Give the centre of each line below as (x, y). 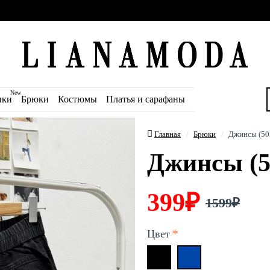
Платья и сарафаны (146, 99)
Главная (168, 134)
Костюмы (77, 99)
